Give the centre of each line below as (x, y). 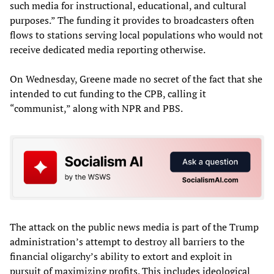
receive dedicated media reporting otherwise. (108, 50)
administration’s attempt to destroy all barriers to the (127, 241)
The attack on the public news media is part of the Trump (134, 227)
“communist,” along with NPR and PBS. (97, 109)
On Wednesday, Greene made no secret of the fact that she (136, 79)
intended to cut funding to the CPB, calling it (108, 94)
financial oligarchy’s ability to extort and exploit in (121, 256)
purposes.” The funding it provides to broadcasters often (132, 20)
